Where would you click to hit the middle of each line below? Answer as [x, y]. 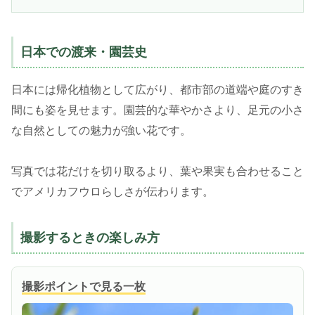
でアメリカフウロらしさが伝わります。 [112, 192]
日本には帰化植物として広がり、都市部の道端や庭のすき [157, 90]
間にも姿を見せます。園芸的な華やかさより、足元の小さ [157, 110]
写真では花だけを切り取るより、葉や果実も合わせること [157, 172]
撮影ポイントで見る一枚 [84, 286]
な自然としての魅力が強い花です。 [101, 131]
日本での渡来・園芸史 [84, 52]
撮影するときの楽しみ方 [90, 237]
